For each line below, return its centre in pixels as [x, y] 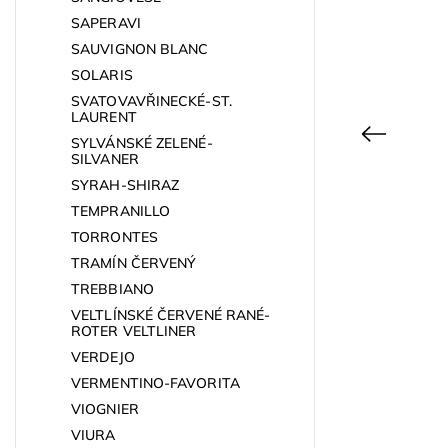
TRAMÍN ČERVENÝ [134, 262]
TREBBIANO [112, 288]
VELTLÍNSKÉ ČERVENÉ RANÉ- [171, 314]
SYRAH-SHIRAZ [125, 184]
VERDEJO [103, 356]
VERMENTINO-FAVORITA [155, 382]
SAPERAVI [106, 22]
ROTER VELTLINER [134, 330]
